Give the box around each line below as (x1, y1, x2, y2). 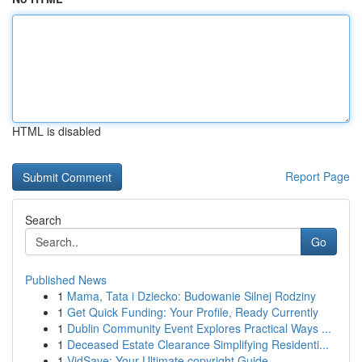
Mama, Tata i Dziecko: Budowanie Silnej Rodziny (67, 288, 316, 304)
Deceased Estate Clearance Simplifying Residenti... (67, 336, 329, 352)
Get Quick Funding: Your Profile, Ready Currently (67, 304, 318, 320)
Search (25, 212, 61, 228)
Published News (25, 271, 107, 288)
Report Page (285, 168, 350, 184)
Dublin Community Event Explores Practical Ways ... (67, 320, 331, 336)
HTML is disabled (12, 123, 101, 139)
